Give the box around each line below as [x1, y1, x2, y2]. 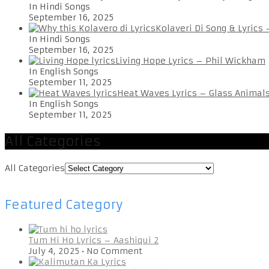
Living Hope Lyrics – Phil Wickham [115, 55, 265, 66]
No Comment [86, 245, 142, 256]
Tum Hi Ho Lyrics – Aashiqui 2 [29, 234, 159, 246]
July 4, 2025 [29, 245, 79, 256]
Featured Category [5, 196, 123, 212]
